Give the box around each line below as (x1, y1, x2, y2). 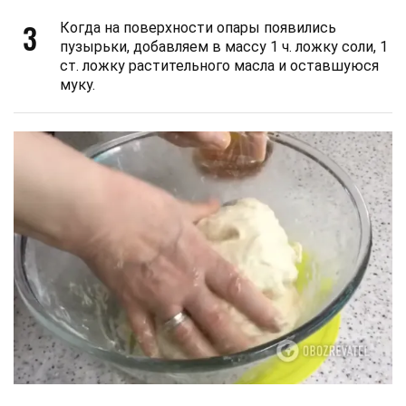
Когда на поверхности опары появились (60, 19, 336, 37)
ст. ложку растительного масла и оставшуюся (60, 57, 379, 75)
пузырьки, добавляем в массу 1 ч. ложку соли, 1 (60, 38, 388, 56)
